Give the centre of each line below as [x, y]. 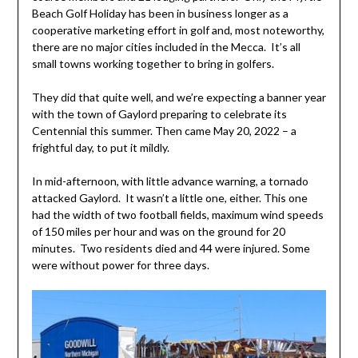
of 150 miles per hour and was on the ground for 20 [158, 231]
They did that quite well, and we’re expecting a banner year [179, 97]
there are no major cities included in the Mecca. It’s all [166, 46]
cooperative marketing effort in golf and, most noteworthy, [178, 30]
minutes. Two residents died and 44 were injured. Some [171, 248]
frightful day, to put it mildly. [100, 147]
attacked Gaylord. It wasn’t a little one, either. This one [169, 197]
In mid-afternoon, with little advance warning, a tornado [170, 181]
